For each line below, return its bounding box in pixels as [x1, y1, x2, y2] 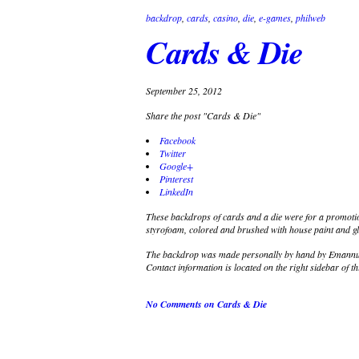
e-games [259, 10, 291, 24]
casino [213, 10, 238, 24]
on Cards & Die [202, 296, 267, 311]
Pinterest [159, 171, 193, 185]
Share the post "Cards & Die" [146, 108, 260, 122]
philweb [296, 10, 325, 24]
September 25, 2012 [146, 83, 222, 97]
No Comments [146, 296, 202, 311]
